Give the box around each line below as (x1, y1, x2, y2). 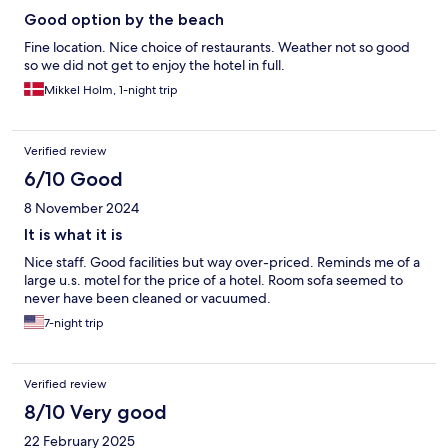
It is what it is (24, 225, 122, 245)
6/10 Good (24, 167, 123, 192)
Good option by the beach (24, 10, 224, 30)
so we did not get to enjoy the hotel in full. (24, 56, 285, 75)
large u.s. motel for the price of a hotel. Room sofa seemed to (24, 271, 403, 290)
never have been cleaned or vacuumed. (24, 289, 271, 308)
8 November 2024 (24, 199, 139, 218)
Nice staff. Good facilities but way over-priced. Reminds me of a (24, 253, 420, 272)
